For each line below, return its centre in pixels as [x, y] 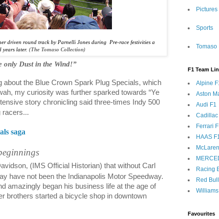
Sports [205, 28]
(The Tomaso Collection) [57, 49]
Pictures [207, 9]
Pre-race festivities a [132, 42]
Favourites [201, 214]
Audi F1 [206, 105]
